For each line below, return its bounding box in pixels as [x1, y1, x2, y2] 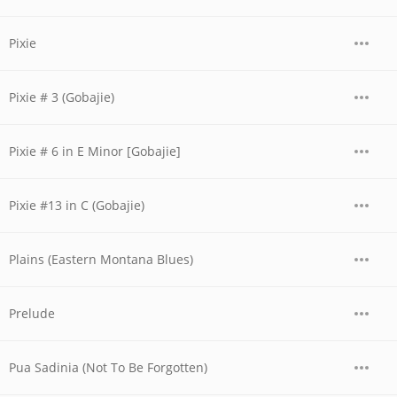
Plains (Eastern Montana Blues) [9, 251, 193, 268]
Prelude [9, 305, 55, 322]
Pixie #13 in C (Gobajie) [9, 197, 144, 214]
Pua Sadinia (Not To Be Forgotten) [9, 359, 207, 376]
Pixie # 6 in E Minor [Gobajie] [9, 143, 181, 160]
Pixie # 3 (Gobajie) [9, 89, 114, 105]
